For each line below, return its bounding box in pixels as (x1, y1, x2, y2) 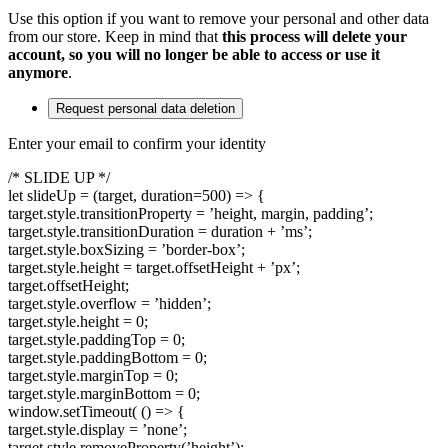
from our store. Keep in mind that (8, 27, 222, 45)
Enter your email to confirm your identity (8, 134, 266, 152)
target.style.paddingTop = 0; (8, 330, 185, 348)
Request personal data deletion (56, 100, 235, 116)
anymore (8, 63, 68, 81)
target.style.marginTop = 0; (8, 366, 178, 384)
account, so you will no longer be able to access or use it (8, 45, 380, 63)
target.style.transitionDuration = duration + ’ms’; (8, 222, 312, 240)
